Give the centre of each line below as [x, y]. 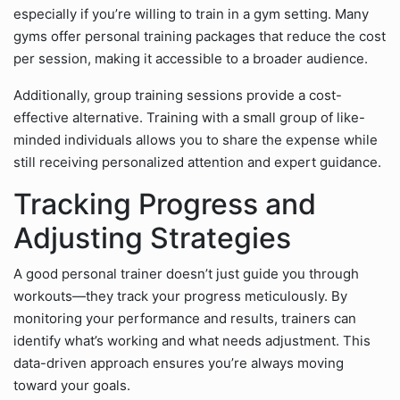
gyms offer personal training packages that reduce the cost [200, 36]
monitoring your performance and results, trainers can [185, 318]
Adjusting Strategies [152, 238]
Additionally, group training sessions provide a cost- [178, 95]
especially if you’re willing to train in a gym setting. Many [191, 14]
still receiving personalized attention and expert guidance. [197, 162]
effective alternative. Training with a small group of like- [189, 117]
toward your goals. [72, 385]
